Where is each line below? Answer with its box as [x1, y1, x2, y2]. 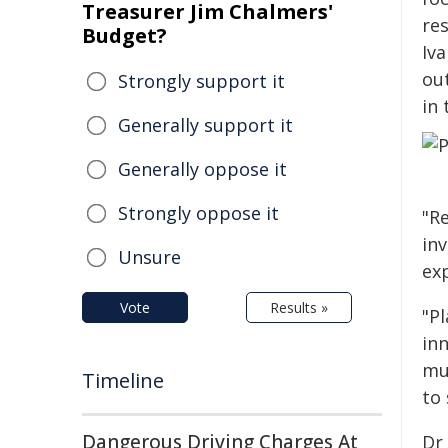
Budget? [82, 22, 167, 49]
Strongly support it [118, 69, 285, 93]
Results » [270, 298, 328, 317]
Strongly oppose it [118, 201, 279, 225]
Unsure [118, 245, 181, 269]
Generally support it [118, 113, 293, 137]
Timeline [82, 367, 164, 394]
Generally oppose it [118, 157, 287, 181]
